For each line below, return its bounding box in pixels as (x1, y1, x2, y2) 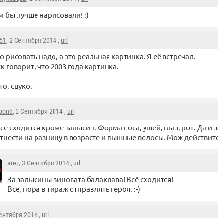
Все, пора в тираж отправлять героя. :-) (7, 184, 140, 193)
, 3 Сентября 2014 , (19, 159, 73, 167)
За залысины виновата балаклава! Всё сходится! (7, 174, 173, 183)
